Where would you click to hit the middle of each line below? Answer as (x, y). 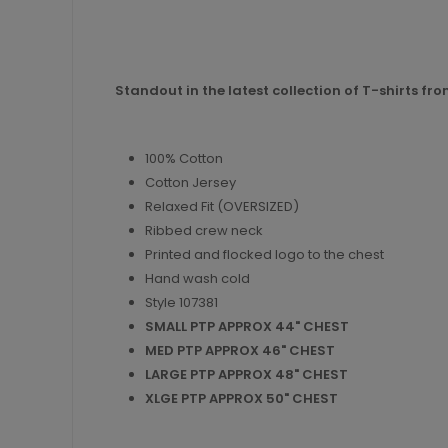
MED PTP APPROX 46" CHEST (240, 351)
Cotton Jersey (190, 183)
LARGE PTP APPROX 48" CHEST (246, 375)
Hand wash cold (197, 279)
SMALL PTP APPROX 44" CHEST (247, 327)
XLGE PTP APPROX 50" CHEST (241, 399)
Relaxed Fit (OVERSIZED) (222, 207)
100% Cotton (185, 159)
